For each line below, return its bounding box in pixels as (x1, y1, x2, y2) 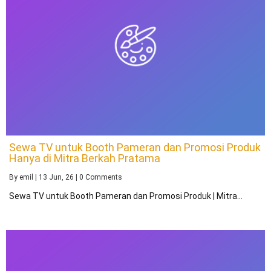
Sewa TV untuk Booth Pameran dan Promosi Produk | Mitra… (9, 191, 243, 201)
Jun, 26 (49, 172, 74, 181)
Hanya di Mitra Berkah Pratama (9, 151, 160, 165)
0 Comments (79, 172, 122, 181)
